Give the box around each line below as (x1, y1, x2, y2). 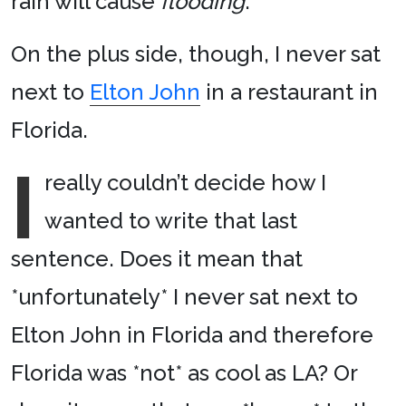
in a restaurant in (200, 79, 378, 106)
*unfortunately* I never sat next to (11, 284, 358, 311)
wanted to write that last (43, 208, 297, 235)
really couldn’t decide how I (43, 169, 326, 197)
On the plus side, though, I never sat (11, 41, 381, 68)
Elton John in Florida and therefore (11, 322, 373, 349)
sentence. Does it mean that (11, 246, 303, 273)
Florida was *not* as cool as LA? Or (11, 360, 357, 387)
